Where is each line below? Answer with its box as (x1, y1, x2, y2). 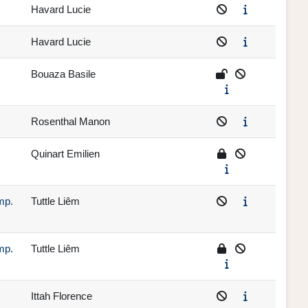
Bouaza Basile (31, 68, 96, 80)
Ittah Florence (31, 290, 92, 302)
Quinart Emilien (31, 148, 100, 160)
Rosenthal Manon (31, 115, 110, 128)
